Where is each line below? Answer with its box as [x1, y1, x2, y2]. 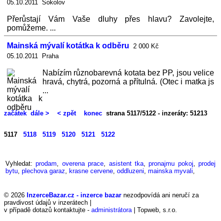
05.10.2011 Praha [7, 52, 59, 60]
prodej [198, 160, 216, 167]
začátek [4, 110, 27, 117]
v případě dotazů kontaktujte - [4, 206, 91, 214]
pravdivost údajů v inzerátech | [4, 198, 91, 206]
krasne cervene [69, 167, 113, 175]
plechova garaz [22, 167, 65, 175]
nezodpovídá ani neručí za [121, 191, 199, 199]
